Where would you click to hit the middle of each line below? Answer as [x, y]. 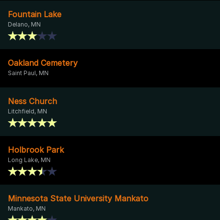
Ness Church [32, 101]
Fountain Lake [35, 14]
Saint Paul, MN [28, 73]
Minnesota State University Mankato [78, 198]
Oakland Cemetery [43, 63]
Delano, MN [24, 24]
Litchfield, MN [27, 111]
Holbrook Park [36, 150]
